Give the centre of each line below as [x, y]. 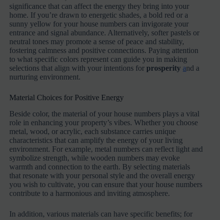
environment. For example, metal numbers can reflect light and [106, 149]
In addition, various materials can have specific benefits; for [101, 214]
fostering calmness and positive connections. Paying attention [104, 51]
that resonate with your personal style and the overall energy [102, 175]
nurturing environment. [45, 77]
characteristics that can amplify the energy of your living [96, 140]
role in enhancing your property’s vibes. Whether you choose [104, 122]
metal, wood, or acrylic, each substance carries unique [93, 131]
